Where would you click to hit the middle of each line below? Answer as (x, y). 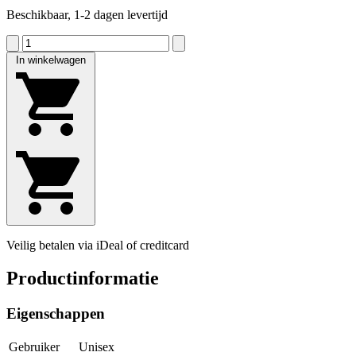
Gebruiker (34, 347)
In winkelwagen (51, 60)
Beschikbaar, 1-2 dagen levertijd (87, 14)
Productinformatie (83, 279)
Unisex (97, 347)
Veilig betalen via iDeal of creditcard (98, 245)
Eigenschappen (56, 314)
